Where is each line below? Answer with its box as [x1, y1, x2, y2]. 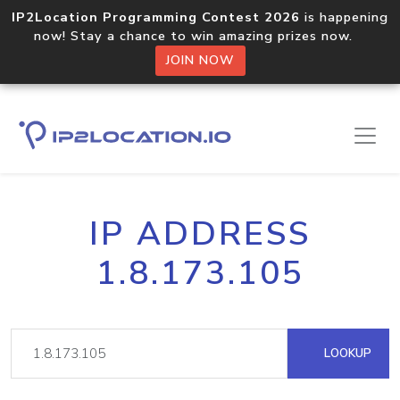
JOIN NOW [165, 52, 235, 69]
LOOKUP [321, 345, 371, 362]
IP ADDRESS [89, 212, 311, 256]
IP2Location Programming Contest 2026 [12, 8, 300, 26]
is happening [300, 8, 388, 26]
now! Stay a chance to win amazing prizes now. [34, 27, 366, 45]
